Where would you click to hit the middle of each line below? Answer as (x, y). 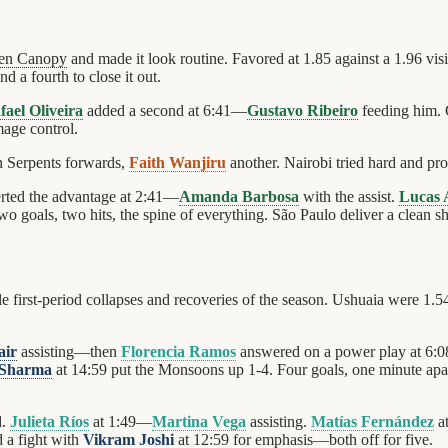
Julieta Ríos (49, 422)
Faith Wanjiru (177, 163)
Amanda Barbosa (239, 197)
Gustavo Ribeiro (302, 111)
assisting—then (69, 352)
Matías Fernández (372, 422)
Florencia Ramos (178, 352)
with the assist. (349, 197)
